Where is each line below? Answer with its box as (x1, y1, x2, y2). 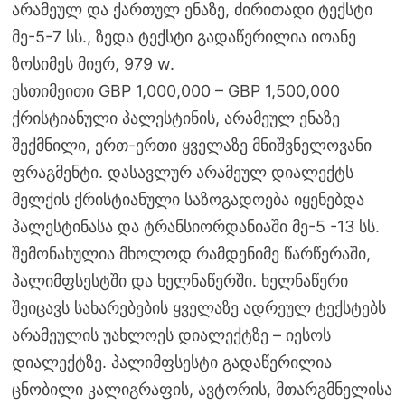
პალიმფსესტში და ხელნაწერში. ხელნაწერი (11, 271, 348, 291)
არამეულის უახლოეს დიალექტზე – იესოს (11, 325, 331, 345)
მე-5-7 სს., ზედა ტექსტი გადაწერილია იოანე (11, 27, 356, 47)
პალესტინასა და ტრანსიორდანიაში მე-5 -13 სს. (11, 217, 380, 237)
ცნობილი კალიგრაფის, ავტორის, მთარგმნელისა (11, 380, 392, 400)
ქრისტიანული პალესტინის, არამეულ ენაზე (11, 108, 340, 128)
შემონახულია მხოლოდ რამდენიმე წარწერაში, (11, 244, 371, 264)
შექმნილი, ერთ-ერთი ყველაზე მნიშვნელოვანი (11, 136, 372, 155)
